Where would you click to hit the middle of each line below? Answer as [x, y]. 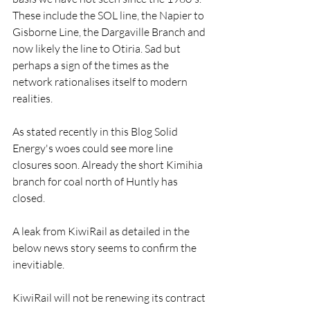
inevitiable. [38, 264]
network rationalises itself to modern [101, 82]
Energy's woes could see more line [94, 148]
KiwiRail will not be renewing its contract [110, 298]
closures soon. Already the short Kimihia [109, 165]
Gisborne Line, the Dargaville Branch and [110, 32]
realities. [33, 98]
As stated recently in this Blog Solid [96, 131]
